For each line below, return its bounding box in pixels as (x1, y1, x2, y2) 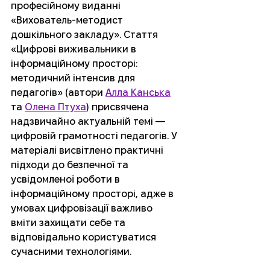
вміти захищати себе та (11, 218, 128, 228)
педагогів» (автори (11, 87, 105, 98)
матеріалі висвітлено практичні (11, 145, 166, 156)
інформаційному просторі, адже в (11, 189, 176, 199)
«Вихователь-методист (11, 15, 125, 26)
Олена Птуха (25, 102, 86, 113)
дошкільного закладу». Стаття (11, 30, 160, 40)
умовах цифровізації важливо (11, 203, 155, 214)
